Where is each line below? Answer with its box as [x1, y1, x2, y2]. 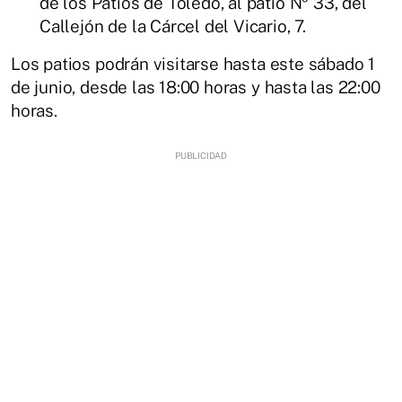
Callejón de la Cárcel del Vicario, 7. [39, 16, 306, 36]
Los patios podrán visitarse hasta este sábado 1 [11, 54, 376, 74]
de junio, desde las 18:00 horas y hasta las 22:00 [11, 77, 380, 97]
